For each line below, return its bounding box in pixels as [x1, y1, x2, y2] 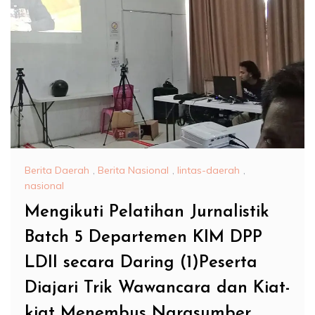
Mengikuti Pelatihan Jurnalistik [25, 203, 269, 221]
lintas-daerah [177, 164, 240, 177]
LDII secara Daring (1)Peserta [25, 254, 257, 271]
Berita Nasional [98, 164, 169, 177]
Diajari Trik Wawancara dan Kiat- [25, 279, 290, 297]
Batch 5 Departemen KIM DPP [25, 229, 262, 246]
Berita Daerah [25, 164, 89, 177]
